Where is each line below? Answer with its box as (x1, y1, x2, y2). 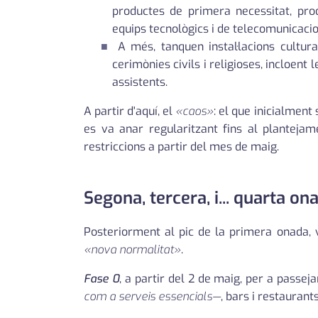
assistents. (112, 75, 168, 90)
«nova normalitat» (84, 242, 181, 258)
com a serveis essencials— (84, 289, 221, 305)
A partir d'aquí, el (84, 104, 176, 119)
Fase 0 (84, 271, 119, 287)
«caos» (175, 104, 214, 119)
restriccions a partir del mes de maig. (84, 139, 279, 155)
